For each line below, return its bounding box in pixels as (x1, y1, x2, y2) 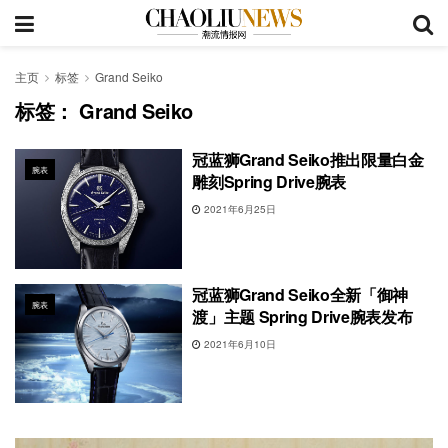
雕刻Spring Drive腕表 (192, 170, 347, 193)
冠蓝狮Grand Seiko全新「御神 (192, 282, 409, 306)
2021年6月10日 (201, 336, 277, 351)
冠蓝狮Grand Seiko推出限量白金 (192, 148, 424, 171)
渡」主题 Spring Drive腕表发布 (192, 304, 413, 328)
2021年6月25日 (201, 202, 277, 216)
